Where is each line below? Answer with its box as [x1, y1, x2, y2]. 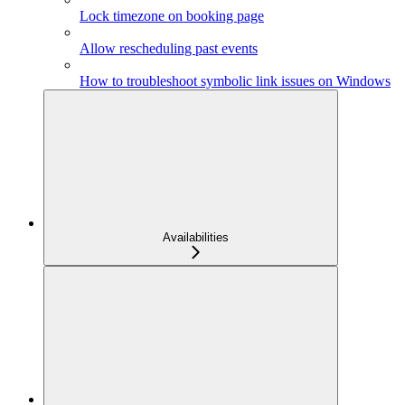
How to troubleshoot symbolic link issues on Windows [80, 73, 391, 89]
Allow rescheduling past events [80, 41, 258, 57]
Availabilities [162, 231, 229, 245]
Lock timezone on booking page [80, 8, 264, 24]
